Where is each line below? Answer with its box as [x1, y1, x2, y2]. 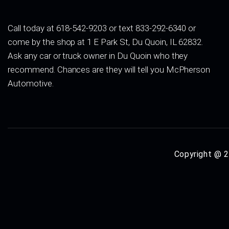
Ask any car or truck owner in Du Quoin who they [8, 51, 188, 61]
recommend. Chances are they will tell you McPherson [8, 64, 211, 75]
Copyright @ [174, 149, 224, 159]
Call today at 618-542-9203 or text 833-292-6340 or [8, 23, 196, 34]
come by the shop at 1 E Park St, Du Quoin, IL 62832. [8, 37, 203, 48]
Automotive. [8, 78, 54, 89]
